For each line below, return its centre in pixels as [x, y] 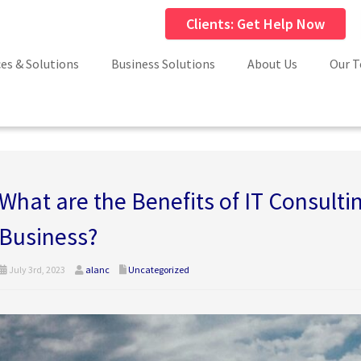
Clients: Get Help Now [255, 24]
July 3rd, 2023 [36, 270]
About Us [272, 64]
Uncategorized [158, 270]
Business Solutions [163, 64]
